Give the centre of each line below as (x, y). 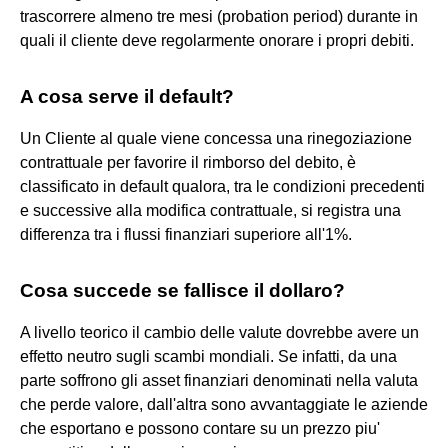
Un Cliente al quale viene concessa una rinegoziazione (216, 138)
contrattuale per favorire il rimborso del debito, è (188, 162)
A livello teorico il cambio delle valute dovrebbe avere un (219, 332)
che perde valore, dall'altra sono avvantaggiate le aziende (224, 404)
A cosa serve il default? (127, 96)
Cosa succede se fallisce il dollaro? (182, 290)
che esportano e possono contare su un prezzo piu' (200, 428)
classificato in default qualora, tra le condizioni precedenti (222, 186)
